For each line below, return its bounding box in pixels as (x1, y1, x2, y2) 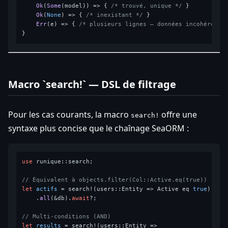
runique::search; (33, 158, 94, 165)
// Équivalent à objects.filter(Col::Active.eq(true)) (22, 177, 208, 184)
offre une (159, 109, 197, 121)
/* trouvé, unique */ (111, 3, 183, 10)
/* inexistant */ (86, 12, 144, 19)
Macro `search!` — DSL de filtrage (8, 77, 176, 92)
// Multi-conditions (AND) (22, 213, 111, 220)
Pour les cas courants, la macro (8, 109, 131, 121)
